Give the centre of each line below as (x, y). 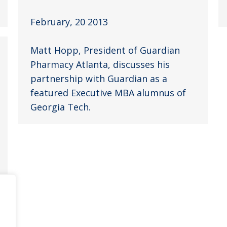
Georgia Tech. (61, 107)
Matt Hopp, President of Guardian (105, 50)
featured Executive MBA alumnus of (108, 92)
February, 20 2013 (69, 22)
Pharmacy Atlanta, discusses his (100, 64)
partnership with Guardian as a (99, 78)
